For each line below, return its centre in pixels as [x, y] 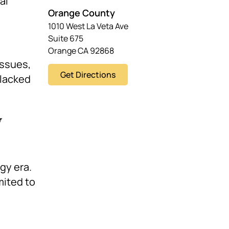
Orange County [82, 13]
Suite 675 [66, 39]
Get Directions [88, 75]
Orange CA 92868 [81, 51]
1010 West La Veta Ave [88, 26]
